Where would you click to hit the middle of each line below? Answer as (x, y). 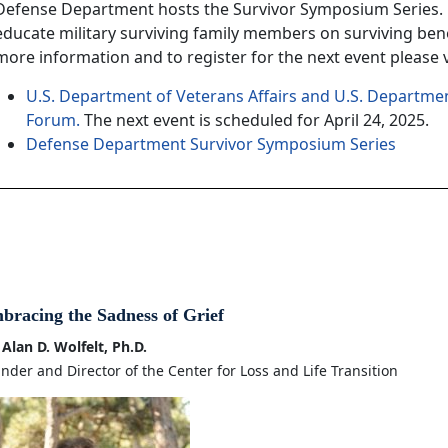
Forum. (53, 119)
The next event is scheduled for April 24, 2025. (254, 119)
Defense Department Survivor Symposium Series (211, 143)
